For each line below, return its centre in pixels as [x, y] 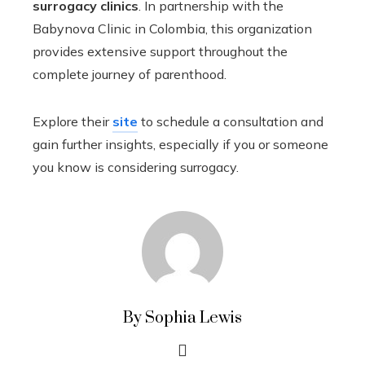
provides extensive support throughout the [160, 51]
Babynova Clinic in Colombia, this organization [172, 29]
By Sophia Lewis [182, 318]
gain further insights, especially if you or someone [180, 144]
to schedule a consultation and [231, 121]
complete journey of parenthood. [130, 74]
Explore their [73, 121]
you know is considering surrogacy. [136, 167]
